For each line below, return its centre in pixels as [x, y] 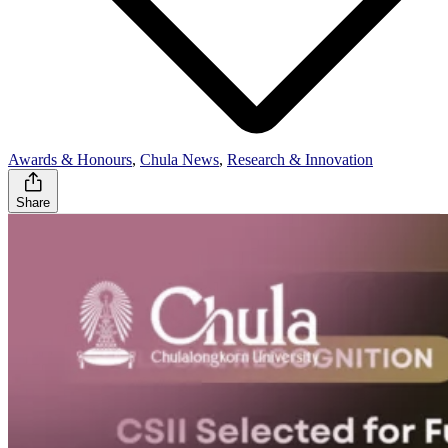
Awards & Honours [70, 159]
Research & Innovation [300, 159]
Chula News [179, 159]
